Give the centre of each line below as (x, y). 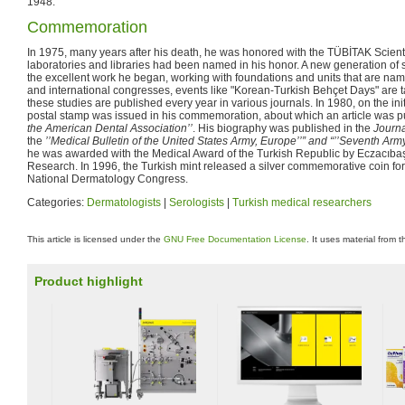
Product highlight (89, 281)
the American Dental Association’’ (110, 128)
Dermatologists (124, 202)
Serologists (197, 202)
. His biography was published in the (283, 128)
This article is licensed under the (95, 239)
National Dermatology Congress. (108, 179)
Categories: (57, 202)
